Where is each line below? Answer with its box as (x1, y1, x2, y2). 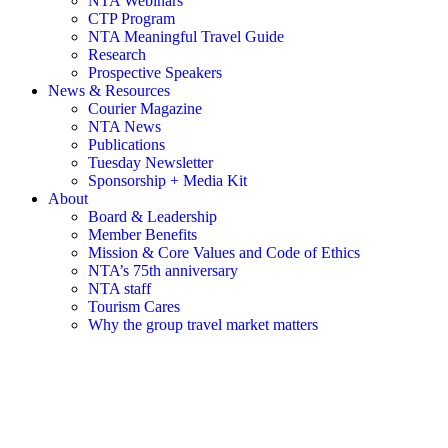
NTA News (88, 117, 161, 135)
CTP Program (88, 9, 175, 27)
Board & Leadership (88, 207, 217, 225)
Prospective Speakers (88, 63, 222, 81)
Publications (88, 135, 165, 153)
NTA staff (88, 279, 151, 297)
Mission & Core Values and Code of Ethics (88, 243, 360, 261)
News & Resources (48, 81, 170, 99)
